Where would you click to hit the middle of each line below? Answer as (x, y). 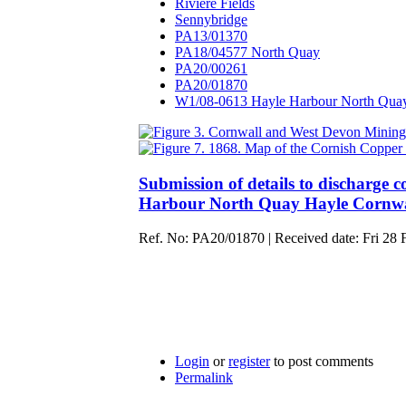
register (249, 362)
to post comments (322, 362)
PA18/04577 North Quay (247, 52)
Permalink (204, 378)
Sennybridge (211, 19)
